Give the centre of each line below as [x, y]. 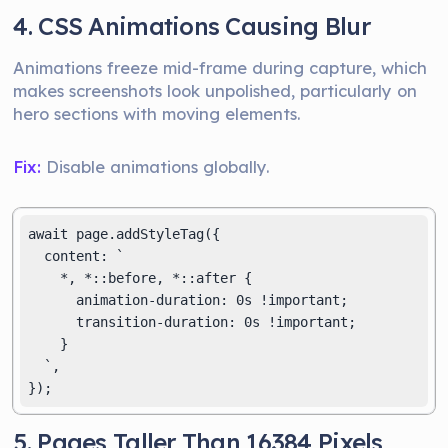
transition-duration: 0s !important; [192, 322]
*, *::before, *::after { [140, 278]
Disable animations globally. [155, 166]
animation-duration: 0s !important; [188, 300]
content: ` [76, 256]
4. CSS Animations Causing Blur [191, 26]
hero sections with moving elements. [157, 113]
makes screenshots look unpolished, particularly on [215, 90]
